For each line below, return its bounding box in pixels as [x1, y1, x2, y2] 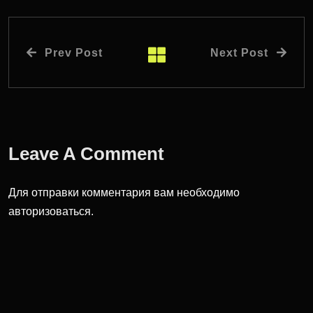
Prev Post [45, 46, 103, 59]
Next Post [210, 46, 268, 59]
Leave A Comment [8, 143, 169, 165]
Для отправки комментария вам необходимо [8, 187, 240, 199]
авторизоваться [8, 205, 91, 218]
